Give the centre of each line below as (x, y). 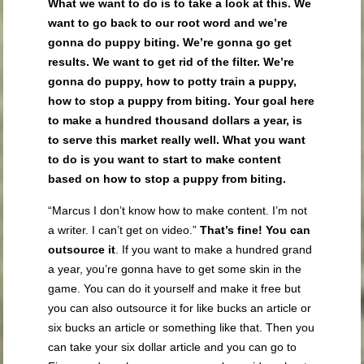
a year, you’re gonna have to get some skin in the (175, 269)
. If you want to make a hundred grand (214, 250)
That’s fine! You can (256, 230)
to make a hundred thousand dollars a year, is (175, 121)
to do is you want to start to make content (165, 160)
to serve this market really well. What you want (177, 140)
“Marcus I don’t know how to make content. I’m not (178, 211)
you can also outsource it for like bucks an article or (180, 308)
